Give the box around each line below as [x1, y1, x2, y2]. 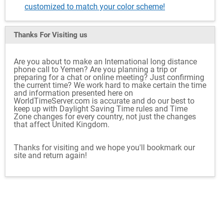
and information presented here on [14, 88, 133, 98]
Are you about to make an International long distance [14, 57, 197, 66]
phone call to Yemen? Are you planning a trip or [14, 65, 177, 74]
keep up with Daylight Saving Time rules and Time [14, 104, 188, 113]
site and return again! [14, 151, 87, 160]
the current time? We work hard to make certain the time [14, 81, 206, 90]
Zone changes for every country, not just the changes [14, 112, 196, 121]
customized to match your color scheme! [25, 2, 165, 11]
